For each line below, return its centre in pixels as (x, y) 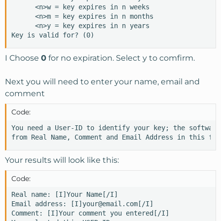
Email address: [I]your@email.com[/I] (82, 204)
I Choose (23, 58)
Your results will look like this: (62, 160)
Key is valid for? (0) (53, 35)
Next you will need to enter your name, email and (102, 82)
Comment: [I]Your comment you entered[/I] (90, 213)
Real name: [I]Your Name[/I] (65, 194)
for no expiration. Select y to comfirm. (121, 58)
